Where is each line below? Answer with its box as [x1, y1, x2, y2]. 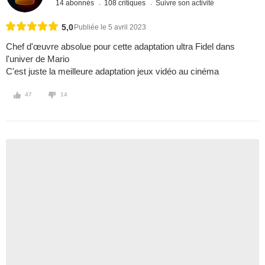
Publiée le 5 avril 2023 [74, 23, 146, 32]
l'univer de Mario [6, 54, 69, 64]
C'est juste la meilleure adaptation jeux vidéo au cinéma [6, 66, 219, 77]
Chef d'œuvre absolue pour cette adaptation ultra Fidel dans [6, 41, 235, 52]
